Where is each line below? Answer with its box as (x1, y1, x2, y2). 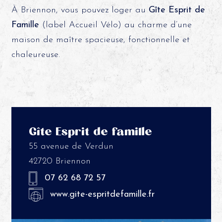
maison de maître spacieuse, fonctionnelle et (11, 35, 190, 45)
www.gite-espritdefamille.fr (50, 189, 155, 199)
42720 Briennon (28, 156, 91, 166)
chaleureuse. (11, 50, 60, 59)
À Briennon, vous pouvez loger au (11, 5, 149, 15)
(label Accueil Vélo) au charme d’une (39, 20, 192, 30)
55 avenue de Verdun (28, 141, 113, 151)
